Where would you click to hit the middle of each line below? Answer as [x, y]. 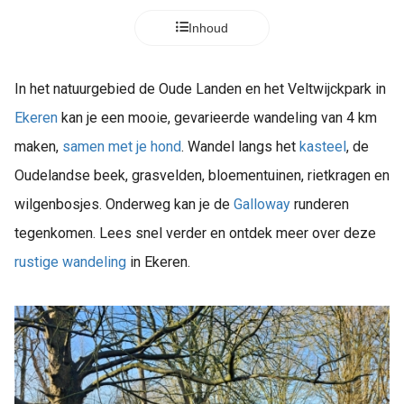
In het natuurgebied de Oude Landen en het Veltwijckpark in [200, 89]
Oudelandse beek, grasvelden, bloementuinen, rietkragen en [202, 175]
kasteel [323, 147]
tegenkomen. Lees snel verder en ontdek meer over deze [195, 233]
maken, [38, 147]
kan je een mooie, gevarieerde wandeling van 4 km [217, 118]
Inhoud [208, 28]
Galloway [262, 204]
